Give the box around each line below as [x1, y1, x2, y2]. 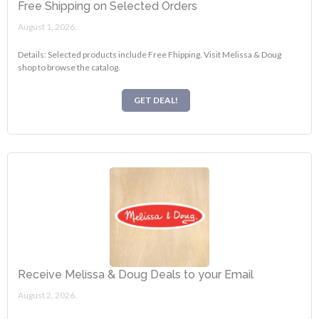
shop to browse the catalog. [18, 61, 121, 73]
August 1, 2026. [18, 21, 78, 32]
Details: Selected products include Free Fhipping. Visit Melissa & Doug [18, 48, 282, 60]
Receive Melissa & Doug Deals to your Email [18, 267, 254, 281]
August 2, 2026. [18, 289, 78, 300]
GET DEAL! [134, 94, 178, 105]
